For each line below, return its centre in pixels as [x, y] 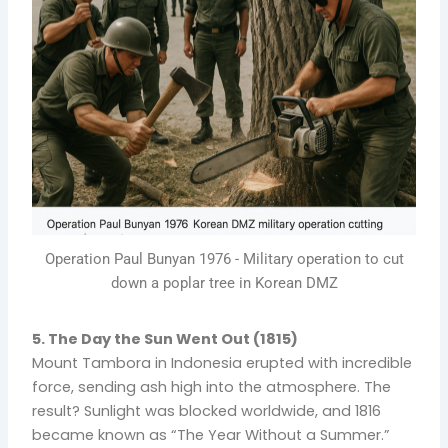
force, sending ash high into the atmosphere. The [212, 386]
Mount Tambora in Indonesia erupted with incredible [222, 362]
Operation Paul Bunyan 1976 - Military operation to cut [224, 258]
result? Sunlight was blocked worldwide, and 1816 [207, 410]
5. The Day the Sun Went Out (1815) [165, 338]
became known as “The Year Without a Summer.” [211, 434]
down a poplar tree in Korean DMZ [224, 282]
